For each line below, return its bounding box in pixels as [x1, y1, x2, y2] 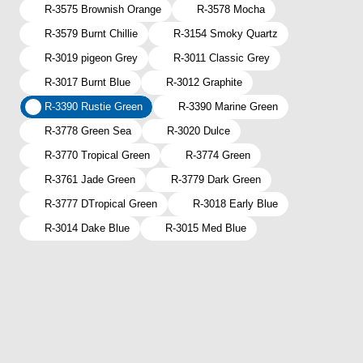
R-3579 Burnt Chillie [45, 28, 138, 40]
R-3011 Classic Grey [173, 52, 270, 64]
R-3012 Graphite [166, 76, 242, 88]
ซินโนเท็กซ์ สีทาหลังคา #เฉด [96, 240, 327, 270]
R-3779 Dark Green [171, 173, 261, 186]
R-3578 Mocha [197, 3, 265, 15]
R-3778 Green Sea [45, 125, 131, 137]
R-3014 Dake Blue [45, 222, 130, 234]
